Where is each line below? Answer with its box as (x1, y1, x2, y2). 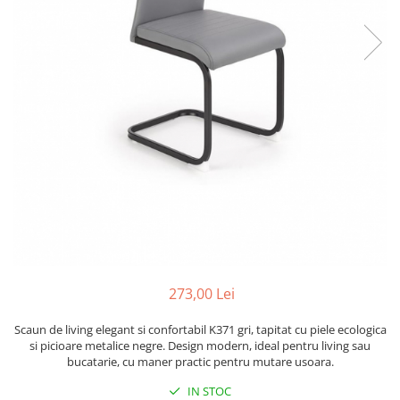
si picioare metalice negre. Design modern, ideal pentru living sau (29, 337, 371, 354)
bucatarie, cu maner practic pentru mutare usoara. (66, 353, 334, 370)
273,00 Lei (169, 283, 235, 304)
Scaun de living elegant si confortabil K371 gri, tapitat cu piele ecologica (13, 321, 387, 337)
